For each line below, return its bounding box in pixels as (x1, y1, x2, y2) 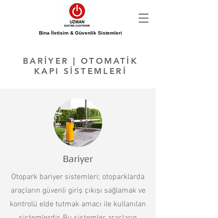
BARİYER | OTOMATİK (22, 56, 139, 66)
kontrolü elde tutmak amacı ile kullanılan (10, 200, 146, 209)
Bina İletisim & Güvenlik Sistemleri (33, 30, 124, 36)
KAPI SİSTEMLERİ (34, 66, 127, 76)
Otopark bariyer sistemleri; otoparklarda (11, 172, 145, 182)
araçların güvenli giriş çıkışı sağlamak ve (10, 186, 145, 196)
